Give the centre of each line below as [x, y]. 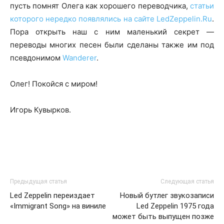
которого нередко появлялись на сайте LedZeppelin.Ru [111, 19]
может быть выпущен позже [163, 216]
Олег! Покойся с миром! [54, 84]
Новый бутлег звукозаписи [167, 195]
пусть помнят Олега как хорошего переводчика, [100, 6]
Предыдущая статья [38, 181]
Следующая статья [187, 181]
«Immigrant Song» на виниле [58, 206]
